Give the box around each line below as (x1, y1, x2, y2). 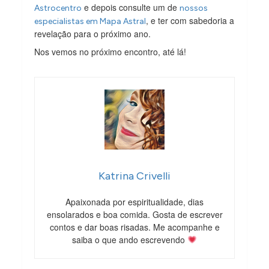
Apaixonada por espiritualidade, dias (65, 195, 204, 208)
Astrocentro (34, 2, 82, 13)
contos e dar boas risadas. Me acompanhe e (49, 220, 220, 233)
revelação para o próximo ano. (34, 27, 151, 40)
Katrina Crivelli (98, 169, 171, 183)
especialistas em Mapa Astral (34, 16, 147, 26)
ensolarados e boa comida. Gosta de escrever (46, 208, 223, 220)
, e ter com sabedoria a (146, 14, 235, 26)
